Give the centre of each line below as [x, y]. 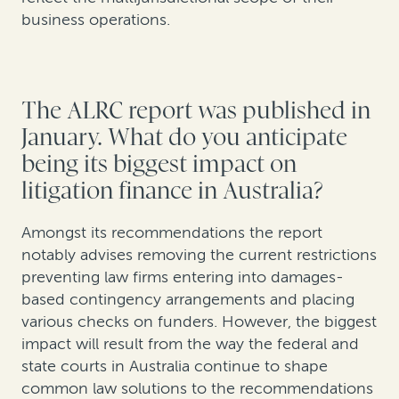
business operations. [96, 20]
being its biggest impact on [159, 165]
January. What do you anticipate [184, 138]
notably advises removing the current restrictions [199, 254]
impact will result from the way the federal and [190, 343]
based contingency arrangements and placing [188, 299]
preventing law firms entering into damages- [183, 277]
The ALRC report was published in [196, 111]
